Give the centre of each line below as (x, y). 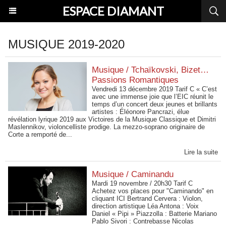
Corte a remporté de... (40, 134)
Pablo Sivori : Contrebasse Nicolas (143, 221)
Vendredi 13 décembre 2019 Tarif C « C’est (155, 89)
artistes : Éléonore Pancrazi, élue (141, 112)
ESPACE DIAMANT (113, 11)
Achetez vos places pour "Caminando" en (153, 191)
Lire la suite (201, 152)
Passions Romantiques (135, 80)
